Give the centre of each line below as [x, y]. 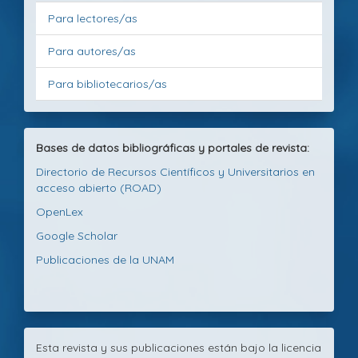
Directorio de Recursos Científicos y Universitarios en [175, 171]
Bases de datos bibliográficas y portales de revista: [173, 147]
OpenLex [60, 211]
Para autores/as [92, 51]
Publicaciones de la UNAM [105, 259]
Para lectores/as [93, 18]
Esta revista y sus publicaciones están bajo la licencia [179, 347]
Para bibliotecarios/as [107, 84]
